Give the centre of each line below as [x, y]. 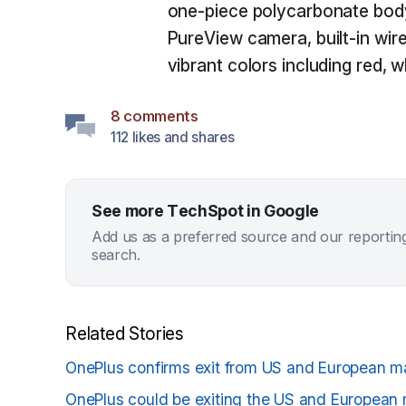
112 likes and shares [173, 137]
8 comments [155, 116]
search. [116, 254]
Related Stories [125, 333]
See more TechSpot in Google [206, 210]
